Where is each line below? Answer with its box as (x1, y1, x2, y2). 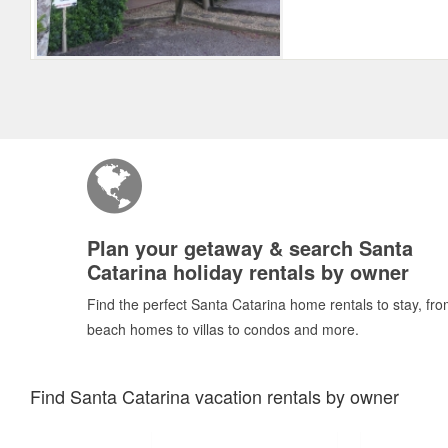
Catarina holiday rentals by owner (87, 257, 409, 287)
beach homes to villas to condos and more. (87, 319, 359, 340)
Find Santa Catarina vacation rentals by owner (30, 383, 399, 410)
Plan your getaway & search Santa (87, 233, 413, 263)
